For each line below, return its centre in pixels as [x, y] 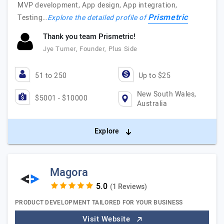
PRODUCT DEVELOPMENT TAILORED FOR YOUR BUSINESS [99, 202]
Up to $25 [154, 76]
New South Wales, [166, 94]
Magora [69, 172]
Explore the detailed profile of [98, 18]
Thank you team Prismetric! [89, 36]
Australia [152, 104]
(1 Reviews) [128, 187]
